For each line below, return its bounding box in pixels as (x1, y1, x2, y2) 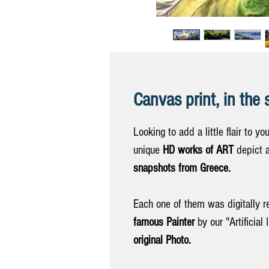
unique (133, 143, 163, 157)
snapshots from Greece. (133, 161, 231, 175)
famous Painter (133, 215, 195, 229)
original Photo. (133, 233, 191, 247)
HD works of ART (163, 143, 234, 157)
